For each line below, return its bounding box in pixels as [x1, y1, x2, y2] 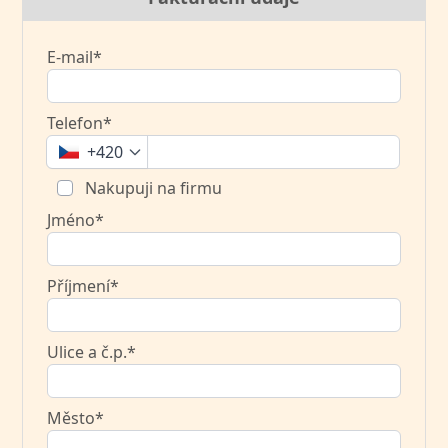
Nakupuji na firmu [81, 176, 223, 199]
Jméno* [47, 208, 105, 231]
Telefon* [47, 111, 113, 134]
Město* [47, 406, 105, 429]
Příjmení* [47, 274, 120, 297]
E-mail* [47, 45, 103, 68]
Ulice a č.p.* [47, 340, 137, 363]
